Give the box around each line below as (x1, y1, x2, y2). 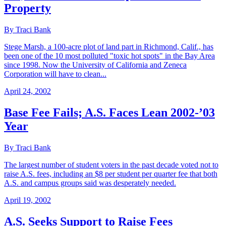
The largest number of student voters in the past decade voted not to (4, 160, 218, 169)
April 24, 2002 (4, 87, 51, 96)
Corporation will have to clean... (4, 70, 106, 79)
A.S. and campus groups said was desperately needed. (4, 179, 176, 188)
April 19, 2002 (4, 196, 51, 205)
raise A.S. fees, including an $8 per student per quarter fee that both (4, 169, 217, 179)
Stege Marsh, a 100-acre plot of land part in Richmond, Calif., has (4, 42, 213, 51)
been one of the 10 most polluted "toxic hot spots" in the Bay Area (4, 51, 215, 61)
